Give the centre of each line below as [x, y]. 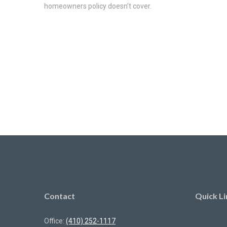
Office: [55, 221]
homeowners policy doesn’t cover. [98, 6]
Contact [60, 196]
